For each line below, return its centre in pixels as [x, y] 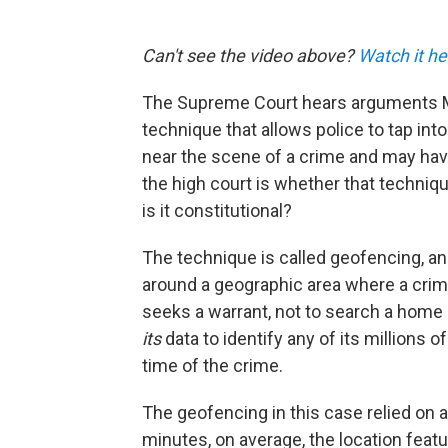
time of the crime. [212, 365]
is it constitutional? [217, 210]
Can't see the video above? [250, 55]
